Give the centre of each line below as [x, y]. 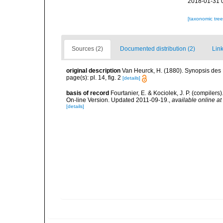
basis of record [88, 93]
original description [93, 71]
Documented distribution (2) [158, 49]
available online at [197, 100]
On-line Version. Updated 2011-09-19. [117, 100]
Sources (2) [87, 49]
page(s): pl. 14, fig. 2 [94, 78]
